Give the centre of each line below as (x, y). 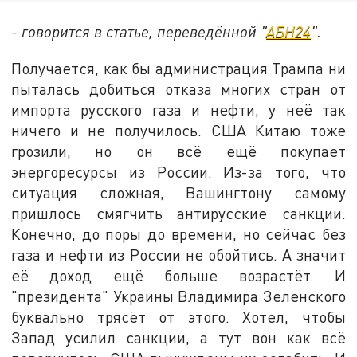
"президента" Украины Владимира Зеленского (178, 296)
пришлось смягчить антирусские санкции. (178, 213)
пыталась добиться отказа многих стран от (178, 89)
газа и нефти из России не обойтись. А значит (178, 255)
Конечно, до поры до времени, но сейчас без (178, 234)
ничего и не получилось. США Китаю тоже (178, 130)
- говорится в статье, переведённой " (139, 32)
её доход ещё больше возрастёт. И (178, 275)
